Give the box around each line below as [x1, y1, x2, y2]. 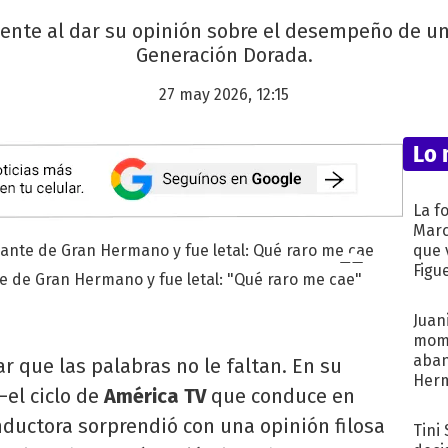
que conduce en [211, 383, 355, 408]
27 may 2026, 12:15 [159, 85, 289, 105]
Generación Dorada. [135, 43, 313, 68]
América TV [104, 383, 211, 408]
